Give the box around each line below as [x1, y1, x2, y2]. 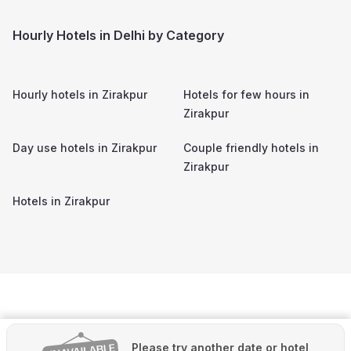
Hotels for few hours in [183, 87, 309, 101]
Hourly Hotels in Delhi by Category [13, 27, 224, 43]
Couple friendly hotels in [183, 140, 319, 154]
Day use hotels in [13, 140, 111, 154]
